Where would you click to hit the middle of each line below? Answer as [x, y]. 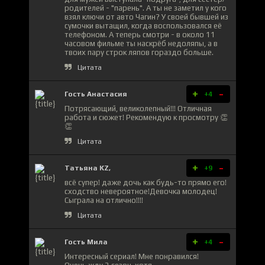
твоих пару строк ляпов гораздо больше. [139, 52]
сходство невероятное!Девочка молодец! [141, 191]
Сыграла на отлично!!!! [104, 200]
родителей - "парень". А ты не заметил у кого [146, 8]
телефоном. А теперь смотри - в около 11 [140, 34]
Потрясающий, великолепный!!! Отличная [138, 108]
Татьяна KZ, [88, 168]
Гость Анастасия [96, 94]
